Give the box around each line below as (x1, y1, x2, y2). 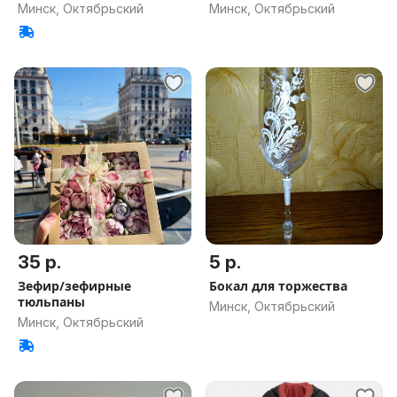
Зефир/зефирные (18, 277, 131, 294)
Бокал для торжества (209, 277, 347, 294)
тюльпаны (18, 293, 85, 310)
